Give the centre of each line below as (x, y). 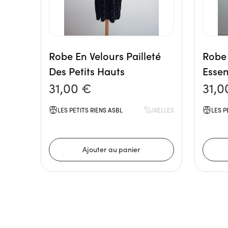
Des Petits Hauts (87, 71)
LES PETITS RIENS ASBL (90, 110)
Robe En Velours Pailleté (105, 56)
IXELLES (163, 110)
